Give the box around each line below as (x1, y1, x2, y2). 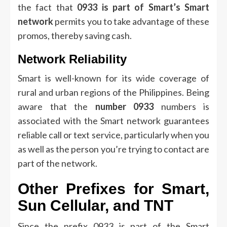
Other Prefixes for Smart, (18, 180, 209, 198)
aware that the (18, 101, 95, 112)
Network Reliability (18, 52, 127, 66)
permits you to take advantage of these (53, 16, 209, 27)
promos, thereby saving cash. (18, 30, 132, 42)
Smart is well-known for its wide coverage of (18, 72, 209, 84)
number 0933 (95, 101, 154, 112)
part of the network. (18, 158, 97, 169)
